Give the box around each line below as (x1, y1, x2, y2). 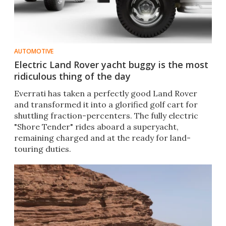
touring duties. (14, 144, 71, 154)
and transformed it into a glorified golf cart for (14, 99, 198, 110)
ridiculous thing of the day (14, 70, 131, 83)
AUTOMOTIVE (14, 47, 53, 56)
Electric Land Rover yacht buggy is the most (14, 59, 208, 71)
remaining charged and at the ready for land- (14, 133, 191, 143)
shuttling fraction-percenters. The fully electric (14, 110, 198, 121)
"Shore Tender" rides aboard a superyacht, (14, 122, 179, 132)
